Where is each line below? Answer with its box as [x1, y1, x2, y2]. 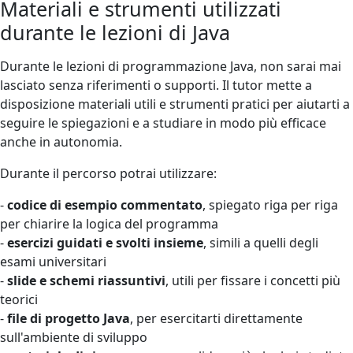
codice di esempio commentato [7, 195, 203, 214]
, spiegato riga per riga [203, 195, 338, 214]
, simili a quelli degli [203, 233, 318, 251]
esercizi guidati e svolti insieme [7, 233, 203, 251]
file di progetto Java [7, 309, 130, 327]
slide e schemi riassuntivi [7, 271, 165, 289]
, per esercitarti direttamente [130, 309, 303, 327]
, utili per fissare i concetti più [165, 271, 340, 289]
